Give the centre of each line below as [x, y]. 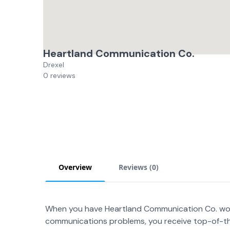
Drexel [54, 65]
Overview [75, 167]
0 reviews [59, 75]
